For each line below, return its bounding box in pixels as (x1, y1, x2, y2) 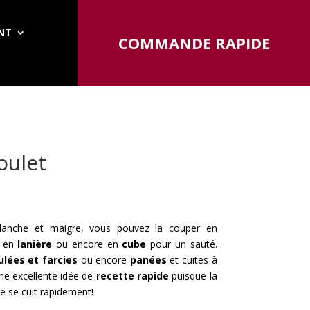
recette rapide (95, 268, 170, 282)
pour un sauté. (146, 237, 217, 250)
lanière (17, 237, 53, 250)
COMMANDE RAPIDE (118, 32, 270, 53)
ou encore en (52, 237, 122, 250)
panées (129, 253, 167, 266)
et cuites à (166, 253, 217, 266)
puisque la (169, 268, 217, 282)
